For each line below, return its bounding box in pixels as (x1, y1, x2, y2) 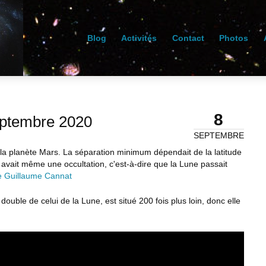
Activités (121, 33, 157, 43)
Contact (172, 33, 204, 43)
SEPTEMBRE (193, 131, 244, 141)
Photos (219, 33, 249, 43)
